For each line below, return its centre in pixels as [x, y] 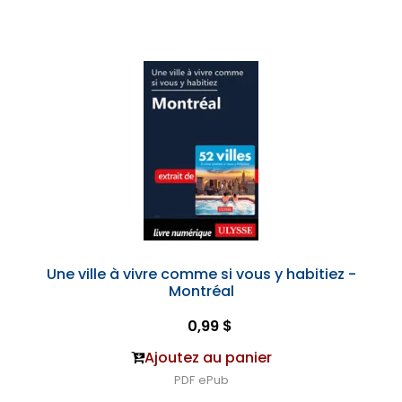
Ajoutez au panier [208, 358]
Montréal [201, 291]
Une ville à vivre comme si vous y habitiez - [201, 274]
